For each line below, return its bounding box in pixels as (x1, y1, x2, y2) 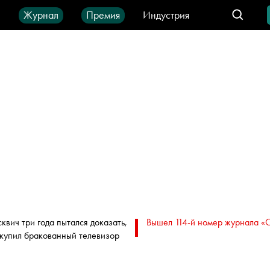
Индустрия (143, 8, 189, 22)
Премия (86, 8, 120, 22)
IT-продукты (75, 24, 126, 39)
